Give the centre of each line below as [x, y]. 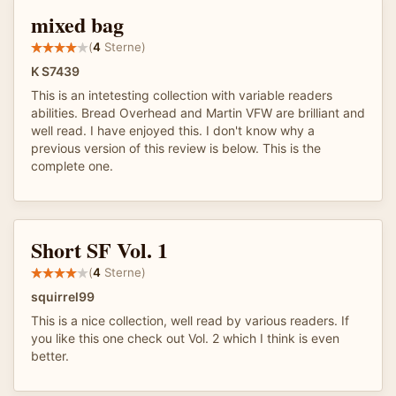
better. [50, 355]
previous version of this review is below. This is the [176, 148]
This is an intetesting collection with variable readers [182, 95]
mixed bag [77, 24]
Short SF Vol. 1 [99, 249]
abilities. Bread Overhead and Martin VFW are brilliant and [198, 112]
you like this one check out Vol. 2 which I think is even [185, 338]
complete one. [72, 165]
